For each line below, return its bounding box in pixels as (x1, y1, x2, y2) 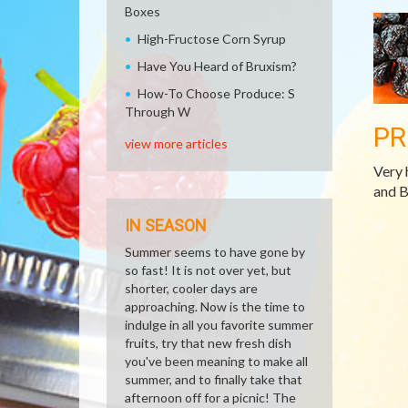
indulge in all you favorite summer (125, 317, 313, 332)
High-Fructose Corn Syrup (138, 31, 286, 46)
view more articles (125, 136, 228, 151)
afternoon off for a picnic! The (125, 390, 296, 405)
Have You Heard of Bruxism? (138, 58, 297, 74)
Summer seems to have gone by (125, 244, 305, 260)
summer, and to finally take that (125, 372, 302, 387)
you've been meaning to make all (125, 353, 308, 369)
